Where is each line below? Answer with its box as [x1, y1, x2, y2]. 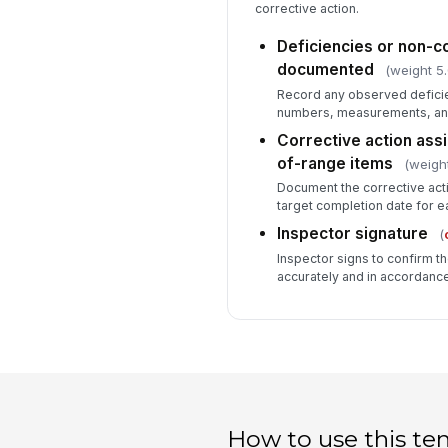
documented [276, 60, 374, 80]
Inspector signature [276, 224, 428, 244]
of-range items [276, 153, 393, 173]
